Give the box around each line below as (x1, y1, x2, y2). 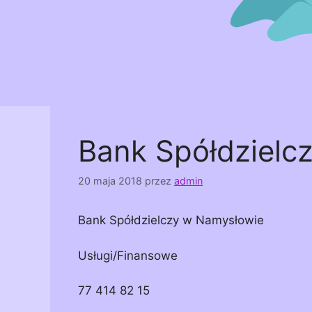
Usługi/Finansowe (78, 248, 178, 263)
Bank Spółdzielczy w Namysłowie (78, 213, 264, 228)
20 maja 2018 (78, 175, 142, 187)
